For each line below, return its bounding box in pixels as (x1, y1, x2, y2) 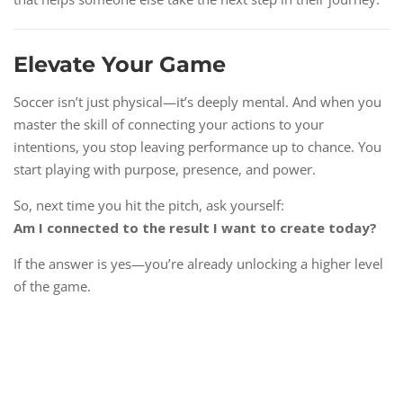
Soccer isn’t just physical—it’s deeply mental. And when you (13, 93, 381, 112)
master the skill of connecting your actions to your (13, 115, 324, 134)
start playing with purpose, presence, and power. (13, 160, 316, 179)
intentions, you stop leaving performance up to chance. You (13, 138, 381, 157)
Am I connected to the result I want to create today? (13, 219, 377, 237)
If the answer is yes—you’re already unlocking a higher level (13, 255, 383, 273)
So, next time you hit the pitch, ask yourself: (13, 196, 284, 215)
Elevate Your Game (13, 51, 226, 78)
